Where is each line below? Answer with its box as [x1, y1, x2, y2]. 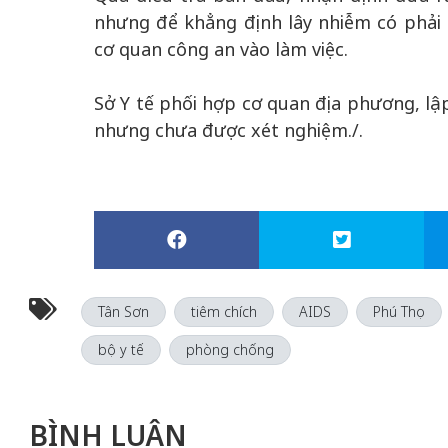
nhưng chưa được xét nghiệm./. [94, 118, 363, 142]
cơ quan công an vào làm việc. [94, 37, 348, 61]
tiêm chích [190, 302, 257, 321]
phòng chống [185, 340, 274, 359]
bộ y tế [97, 340, 144, 359]
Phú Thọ [372, 302, 425, 321]
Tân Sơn [97, 302, 149, 321]
